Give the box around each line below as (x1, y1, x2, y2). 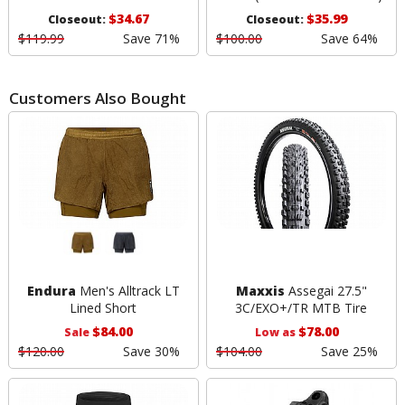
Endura (26, 282, 76, 300)
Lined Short (70, 299, 137, 317)
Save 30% (122, 343, 180, 361)
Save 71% (122, 29, 180, 47)
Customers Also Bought (9, 87, 186, 108)
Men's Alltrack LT (75, 282, 180, 300)
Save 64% (320, 29, 378, 47)
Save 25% (320, 343, 378, 361)
